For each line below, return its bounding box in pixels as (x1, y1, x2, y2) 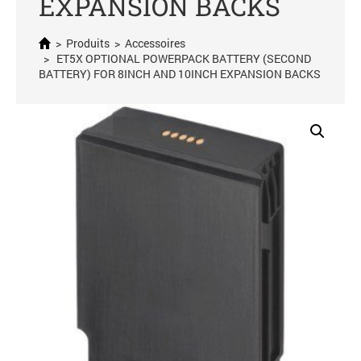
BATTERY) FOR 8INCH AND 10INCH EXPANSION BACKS (39, 66, 321, 81)
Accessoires (125, 35, 185, 51)
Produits (66, 35, 110, 51)
